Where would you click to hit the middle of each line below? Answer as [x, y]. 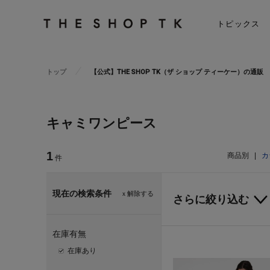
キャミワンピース [102, 123]
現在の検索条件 [82, 193]
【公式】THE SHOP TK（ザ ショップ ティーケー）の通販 [177, 72]
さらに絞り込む [211, 199]
